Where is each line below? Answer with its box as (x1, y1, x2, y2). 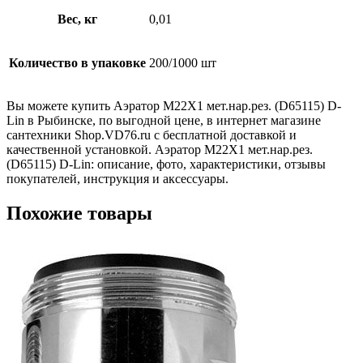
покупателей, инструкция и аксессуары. (6, 172, 228, 186)
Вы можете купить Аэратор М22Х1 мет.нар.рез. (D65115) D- (6, 99, 341, 113)
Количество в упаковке (9, 56, 146, 70)
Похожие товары (6, 203, 152, 224)
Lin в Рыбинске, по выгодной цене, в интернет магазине (6, 113, 321, 128)
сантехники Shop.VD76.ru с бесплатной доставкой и (6, 128, 297, 143)
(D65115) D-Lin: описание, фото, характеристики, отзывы (6, 157, 326, 172)
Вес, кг (58, 12, 97, 27)
